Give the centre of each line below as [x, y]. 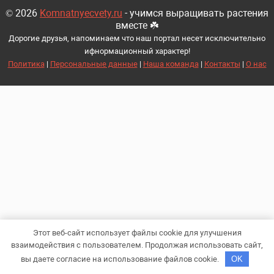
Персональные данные [94, 64]
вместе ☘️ [137, 25]
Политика [26, 64]
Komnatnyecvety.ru [81, 13]
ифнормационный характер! [137, 51]
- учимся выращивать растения [195, 13]
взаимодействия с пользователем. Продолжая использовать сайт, [137, 245]
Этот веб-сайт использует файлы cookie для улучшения [137, 232]
